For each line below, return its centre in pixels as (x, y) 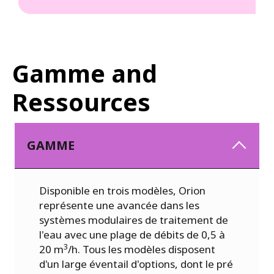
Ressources (81, 102)
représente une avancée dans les (119, 206)
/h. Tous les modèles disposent (142, 250)
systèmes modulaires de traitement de (134, 220)
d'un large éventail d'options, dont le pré (136, 264)
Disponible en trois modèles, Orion (122, 191)
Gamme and (85, 74)
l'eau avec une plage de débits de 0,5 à (132, 235)
